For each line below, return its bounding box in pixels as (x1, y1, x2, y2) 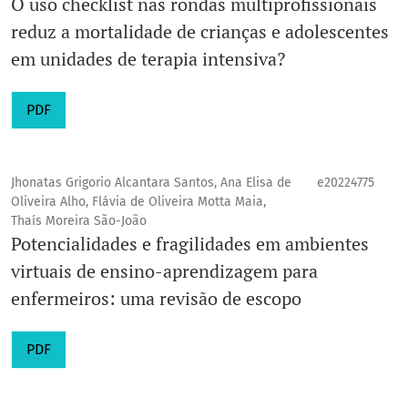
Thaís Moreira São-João (11, 213, 147, 229)
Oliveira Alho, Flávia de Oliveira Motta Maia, (11, 194, 266, 210)
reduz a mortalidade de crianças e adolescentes (11, 19, 389, 45)
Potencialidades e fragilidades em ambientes (11, 231, 369, 257)
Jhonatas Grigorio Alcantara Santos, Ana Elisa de (11, 175, 291, 191)
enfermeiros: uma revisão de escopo (11, 286, 301, 311)
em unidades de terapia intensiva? (11, 46, 285, 72)
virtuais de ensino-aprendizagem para (11, 259, 318, 284)
